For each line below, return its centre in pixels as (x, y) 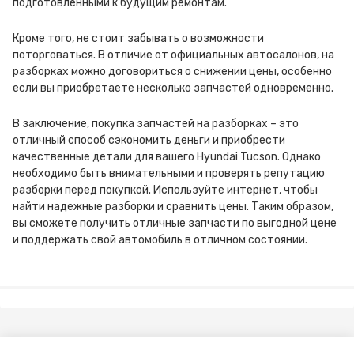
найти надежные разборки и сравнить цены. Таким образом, (173, 207)
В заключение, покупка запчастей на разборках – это (156, 124)
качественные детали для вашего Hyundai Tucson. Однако (167, 157)
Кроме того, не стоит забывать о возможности (138, 38)
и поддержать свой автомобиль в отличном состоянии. (160, 240)
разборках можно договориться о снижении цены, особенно (172, 72)
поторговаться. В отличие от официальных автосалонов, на (173, 55)
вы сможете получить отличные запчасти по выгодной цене (175, 223)
